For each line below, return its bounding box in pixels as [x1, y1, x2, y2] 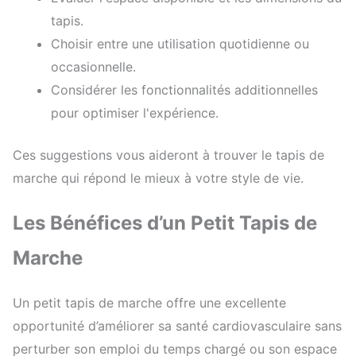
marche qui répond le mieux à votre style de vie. [13, 170, 304, 187]
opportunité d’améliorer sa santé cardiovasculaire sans [13, 318, 342, 335]
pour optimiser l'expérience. [51, 105, 219, 122]
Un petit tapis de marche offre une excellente [13, 295, 286, 311]
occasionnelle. [51, 59, 136, 75]
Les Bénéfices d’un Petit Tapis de [13, 211, 317, 235]
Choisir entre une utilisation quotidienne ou [51, 36, 309, 52]
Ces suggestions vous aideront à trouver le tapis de [13, 147, 324, 164]
